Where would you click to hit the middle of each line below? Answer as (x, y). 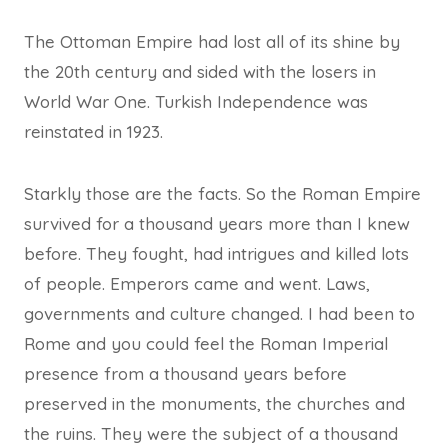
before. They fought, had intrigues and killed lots (216, 253)
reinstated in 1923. (93, 131)
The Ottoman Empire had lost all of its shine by (212, 41)
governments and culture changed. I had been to (219, 313)
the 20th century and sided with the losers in (200, 71)
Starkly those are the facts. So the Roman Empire (222, 193)
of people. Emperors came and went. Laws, (197, 283)
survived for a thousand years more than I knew (217, 223)
